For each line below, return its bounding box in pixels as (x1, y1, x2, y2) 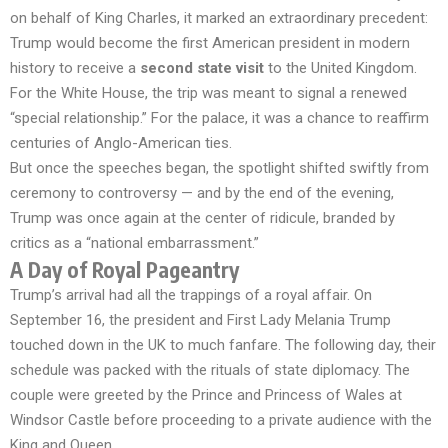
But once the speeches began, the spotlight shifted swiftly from (10, 159, 429, 177)
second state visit (140, 59, 264, 77)
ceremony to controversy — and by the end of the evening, (10, 184, 394, 202)
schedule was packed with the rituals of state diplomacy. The (10, 361, 410, 379)
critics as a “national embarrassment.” (10, 234, 259, 252)
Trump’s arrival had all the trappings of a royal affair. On (10, 286, 372, 304)
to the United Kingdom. (264, 59, 417, 77)
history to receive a (10, 59, 140, 77)
